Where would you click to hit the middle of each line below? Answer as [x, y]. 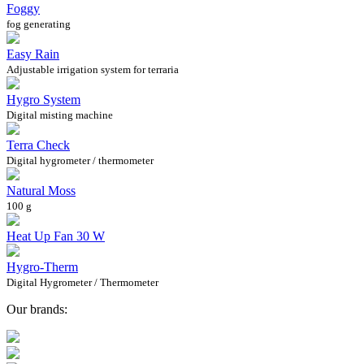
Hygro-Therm [42, 266]
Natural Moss [41, 190]
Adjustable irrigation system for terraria [93, 69]
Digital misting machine [60, 115]
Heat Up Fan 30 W [56, 236]
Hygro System [43, 99]
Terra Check [38, 145]
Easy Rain [33, 54]
